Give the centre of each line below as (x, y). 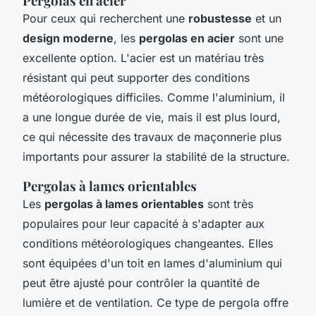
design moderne (68, 38)
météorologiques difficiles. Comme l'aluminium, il (154, 97)
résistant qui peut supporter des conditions (136, 77)
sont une (259, 38)
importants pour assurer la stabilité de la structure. (156, 156)
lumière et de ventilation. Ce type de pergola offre (156, 302)
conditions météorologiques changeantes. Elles (148, 243)
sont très (229, 203)
